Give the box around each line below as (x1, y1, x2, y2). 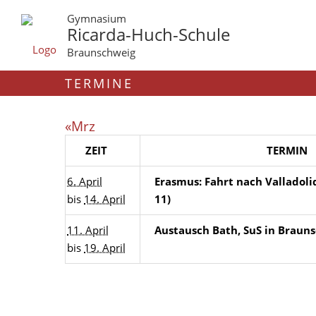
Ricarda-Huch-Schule (66, 23, 230, 46)
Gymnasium (66, 11, 126, 25)
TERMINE (65, 75, 133, 92)
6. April (67, 174, 102, 188)
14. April (84, 192, 126, 206)
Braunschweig (66, 45, 135, 59)
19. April (84, 241, 126, 255)
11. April (67, 223, 109, 237)
